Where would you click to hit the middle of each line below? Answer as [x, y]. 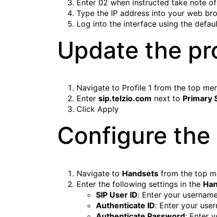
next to [167, 99]
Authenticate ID [125, 206]
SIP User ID [117, 195]
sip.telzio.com [125, 99]
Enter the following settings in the [140, 184]
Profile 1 [137, 88]
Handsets [140, 174]
